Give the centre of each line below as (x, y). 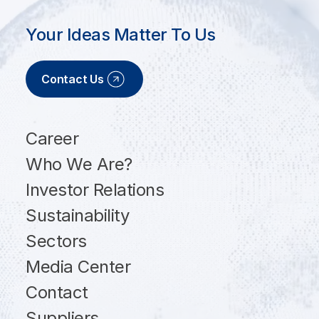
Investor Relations (95, 190)
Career (52, 139)
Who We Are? (79, 164)
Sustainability (78, 216)
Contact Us (73, 79)
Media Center (78, 267)
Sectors (56, 241)
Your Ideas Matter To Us (121, 35)
